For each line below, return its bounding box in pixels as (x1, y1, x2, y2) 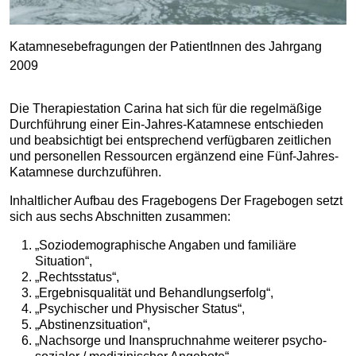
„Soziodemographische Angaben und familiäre (35, 238, 296, 252)
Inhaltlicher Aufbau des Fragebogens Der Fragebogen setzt (10, 194, 342, 207)
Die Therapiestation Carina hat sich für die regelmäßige (10, 102, 322, 115)
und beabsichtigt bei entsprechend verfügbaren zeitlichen (10, 133, 331, 147)
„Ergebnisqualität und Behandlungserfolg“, (35, 286, 273, 300)
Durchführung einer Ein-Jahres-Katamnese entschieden (10, 118, 323, 131)
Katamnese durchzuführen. (10, 165, 161, 179)
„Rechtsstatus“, (35, 270, 119, 284)
